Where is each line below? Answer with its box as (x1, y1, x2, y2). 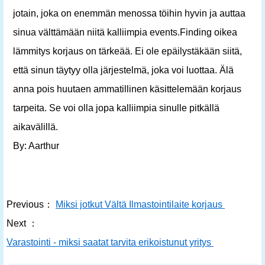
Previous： (7, 199, 53, 209)
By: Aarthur (13, 141, 59, 151)
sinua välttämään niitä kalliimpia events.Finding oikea (13, 27, 237, 37)
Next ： (7, 218, 38, 228)
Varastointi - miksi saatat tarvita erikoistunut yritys (7, 237, 214, 247)
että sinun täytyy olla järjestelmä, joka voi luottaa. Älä (13, 65, 234, 75)
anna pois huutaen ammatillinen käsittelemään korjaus (13, 84, 241, 94)
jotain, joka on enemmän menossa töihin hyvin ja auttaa (13, 8, 245, 18)
